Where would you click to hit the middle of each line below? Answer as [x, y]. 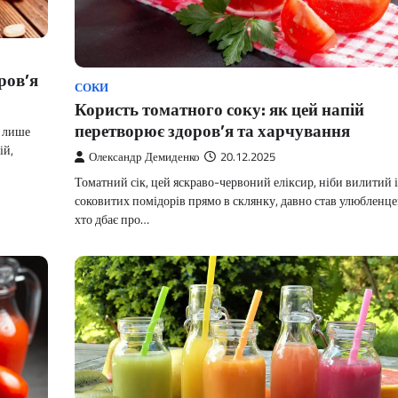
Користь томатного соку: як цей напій [219, 109]
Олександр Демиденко [144, 157]
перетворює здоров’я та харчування [212, 131]
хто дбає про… [112, 220]
